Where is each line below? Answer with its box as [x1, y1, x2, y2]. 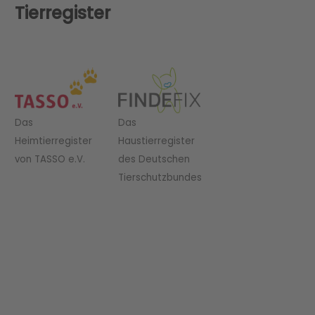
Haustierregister [117, 134, 195, 148]
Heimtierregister [14, 134, 92, 148]
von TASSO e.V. [14, 152, 85, 166]
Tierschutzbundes [117, 170, 202, 184]
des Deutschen [117, 152, 190, 166]
